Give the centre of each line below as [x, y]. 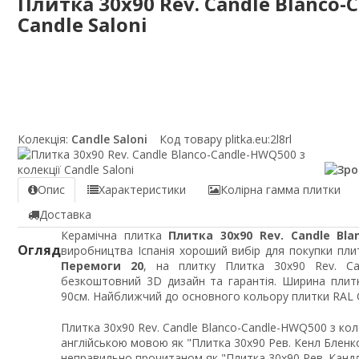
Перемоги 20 [102, 265]
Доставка [65, 214]
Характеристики [142, 189]
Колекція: [43, 139]
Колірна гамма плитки [280, 189]
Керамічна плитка [115, 235]
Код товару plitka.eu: [215, 139]
